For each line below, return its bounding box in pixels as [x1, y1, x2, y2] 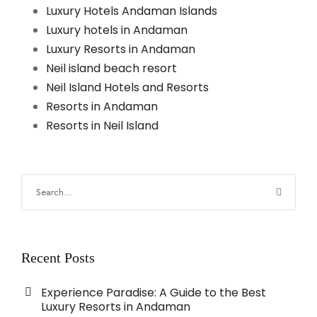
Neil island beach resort [46, 60, 177, 77]
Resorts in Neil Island [46, 117, 158, 134]
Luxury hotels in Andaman [46, 22, 188, 39]
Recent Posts [21, 250, 95, 266]
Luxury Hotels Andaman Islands [46, 3, 217, 20]
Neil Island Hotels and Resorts [46, 79, 209, 96]
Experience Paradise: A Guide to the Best [41, 284, 266, 301]
